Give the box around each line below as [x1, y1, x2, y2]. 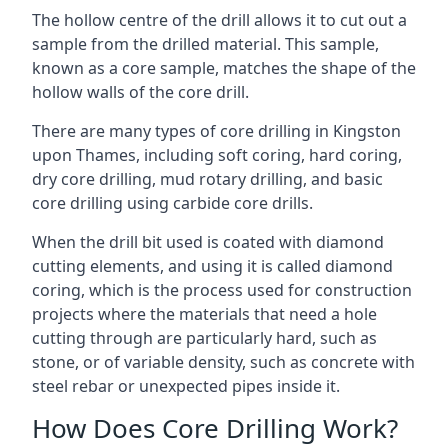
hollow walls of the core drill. [32, 81, 249, 103]
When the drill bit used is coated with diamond [32, 231, 384, 253]
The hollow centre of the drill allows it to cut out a [32, 9, 407, 31]
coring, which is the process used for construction [32, 279, 412, 301]
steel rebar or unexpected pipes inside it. [32, 375, 340, 397]
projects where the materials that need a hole [32, 303, 377, 325]
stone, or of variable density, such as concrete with [32, 351, 415, 373]
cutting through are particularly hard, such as [32, 327, 377, 349]
